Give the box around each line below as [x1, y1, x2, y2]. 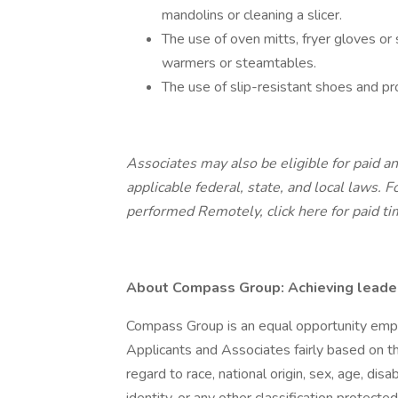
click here [267, 202, 330, 221]
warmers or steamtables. [162, 53, 320, 73]
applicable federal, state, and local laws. [126, 178, 385, 197]
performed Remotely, [126, 202, 267, 221]
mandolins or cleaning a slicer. [162, 5, 346, 25]
